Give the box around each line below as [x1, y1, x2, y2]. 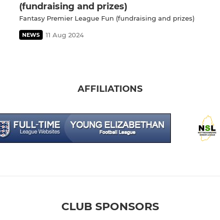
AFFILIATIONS [78, 83, 142, 95]
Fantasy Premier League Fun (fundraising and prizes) [19, 14, 194, 23]
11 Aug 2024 [46, 31, 84, 39]
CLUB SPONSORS [61, 200, 159, 214]
